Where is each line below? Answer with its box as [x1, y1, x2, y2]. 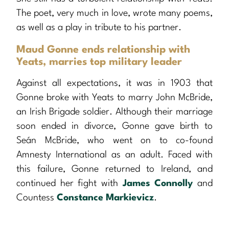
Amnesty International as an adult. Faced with [16, 150, 213, 160]
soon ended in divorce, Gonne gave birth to [16, 122, 213, 131]
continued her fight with [16, 179, 123, 189]
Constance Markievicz [57, 193, 154, 203]
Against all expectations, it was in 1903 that [16, 79, 213, 88]
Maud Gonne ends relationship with [16, 45, 190, 56]
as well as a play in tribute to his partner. [16, 23, 181, 33]
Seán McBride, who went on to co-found [16, 136, 213, 146]
